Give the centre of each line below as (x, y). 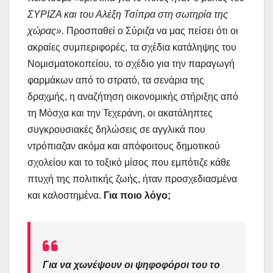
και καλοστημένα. (66, 195)
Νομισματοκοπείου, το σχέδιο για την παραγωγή (131, 63)
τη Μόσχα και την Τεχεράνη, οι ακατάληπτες (120, 113)
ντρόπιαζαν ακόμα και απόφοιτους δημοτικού (124, 146)
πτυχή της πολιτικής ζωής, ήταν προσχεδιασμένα (132, 179)
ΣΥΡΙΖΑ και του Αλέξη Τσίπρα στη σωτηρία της (128, 14)
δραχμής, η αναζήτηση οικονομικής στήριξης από (133, 96)
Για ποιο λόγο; (137, 195)
